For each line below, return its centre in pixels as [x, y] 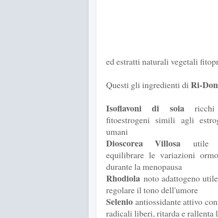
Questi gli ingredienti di [148, 85]
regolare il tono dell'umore [152, 190]
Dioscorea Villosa [143, 143]
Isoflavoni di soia [145, 108]
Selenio [119, 202]
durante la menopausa [144, 167]
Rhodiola [123, 178]
